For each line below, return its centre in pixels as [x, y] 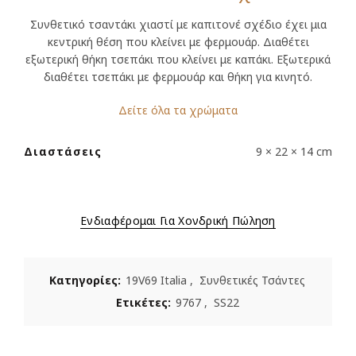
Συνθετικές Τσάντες [252, 281]
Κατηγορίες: [87, 281]
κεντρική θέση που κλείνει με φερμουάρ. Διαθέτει [178, 42]
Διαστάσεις [63, 152]
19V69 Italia [156, 281]
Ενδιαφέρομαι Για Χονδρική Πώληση [178, 221]
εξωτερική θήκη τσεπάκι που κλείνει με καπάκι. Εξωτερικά [178, 60]
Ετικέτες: [145, 303]
